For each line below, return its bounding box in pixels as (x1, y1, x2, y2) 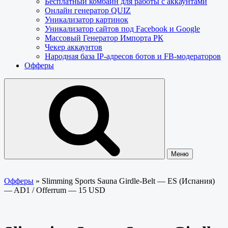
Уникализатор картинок (45, 15, 128, 24)
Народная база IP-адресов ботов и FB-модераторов (45, 52, 221, 61)
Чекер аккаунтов (45, 43, 102, 51)
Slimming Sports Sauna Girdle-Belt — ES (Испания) (42, 177, 215, 185)
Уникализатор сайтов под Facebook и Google (45, 24, 200, 33)
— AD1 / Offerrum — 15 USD (4, 186, 105, 194)
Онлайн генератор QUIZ (45, 6, 131, 15)
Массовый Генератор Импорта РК (45, 34, 163, 42)
